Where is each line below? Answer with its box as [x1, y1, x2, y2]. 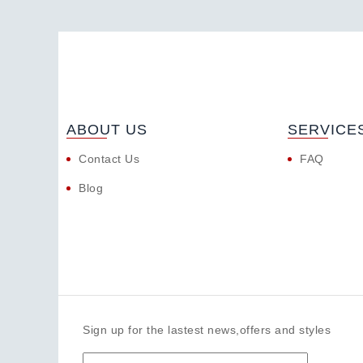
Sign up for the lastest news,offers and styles [83, 323, 331, 337]
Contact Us [79, 152, 139, 166]
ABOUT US [66, 122, 147, 139]
